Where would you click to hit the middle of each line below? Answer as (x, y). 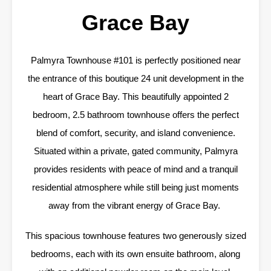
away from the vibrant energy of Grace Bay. (135, 206)
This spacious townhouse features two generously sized (135, 236)
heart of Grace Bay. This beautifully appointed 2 (135, 97)
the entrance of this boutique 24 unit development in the (135, 79)
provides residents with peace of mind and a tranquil (135, 169)
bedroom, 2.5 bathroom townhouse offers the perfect (135, 115)
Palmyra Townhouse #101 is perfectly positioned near (135, 60)
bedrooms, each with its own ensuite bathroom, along (135, 254)
